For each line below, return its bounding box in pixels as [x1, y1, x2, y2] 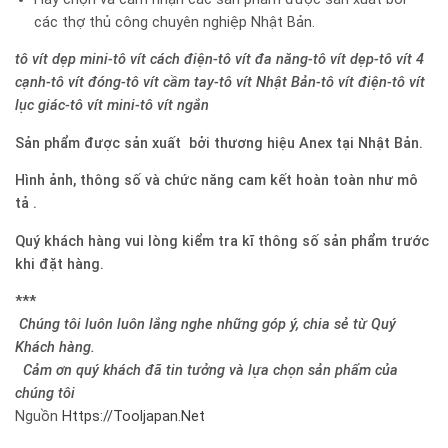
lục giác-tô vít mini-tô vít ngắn [15, 97, 209, 115]
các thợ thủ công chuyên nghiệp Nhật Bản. [33, 13, 315, 31]
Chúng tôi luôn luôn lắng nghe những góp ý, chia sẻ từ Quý [19, 316, 396, 334]
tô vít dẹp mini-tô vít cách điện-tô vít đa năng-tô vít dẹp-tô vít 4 [15, 51, 424, 69]
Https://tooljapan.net [62, 408, 205, 426]
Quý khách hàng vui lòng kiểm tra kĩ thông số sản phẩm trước [15, 232, 429, 250]
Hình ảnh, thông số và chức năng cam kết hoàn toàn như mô [15, 172, 418, 190]
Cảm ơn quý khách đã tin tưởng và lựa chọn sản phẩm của [23, 362, 398, 380]
